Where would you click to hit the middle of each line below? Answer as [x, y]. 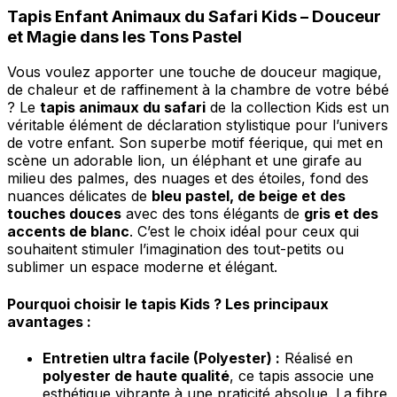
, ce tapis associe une [302, 375]
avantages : [49, 321]
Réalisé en [316, 358]
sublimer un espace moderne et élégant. [142, 267]
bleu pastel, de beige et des [249, 196]
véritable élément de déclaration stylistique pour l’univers [198, 125]
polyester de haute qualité [136, 375]
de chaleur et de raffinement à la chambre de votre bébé [198, 90]
